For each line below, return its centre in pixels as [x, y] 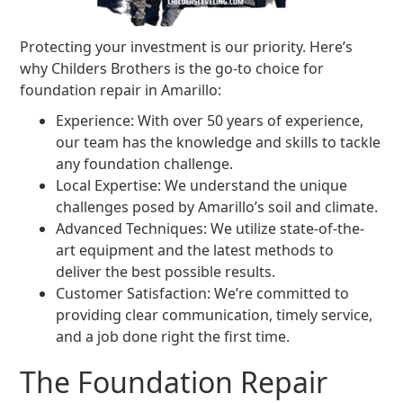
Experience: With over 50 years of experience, [210, 121]
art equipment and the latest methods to [195, 251]
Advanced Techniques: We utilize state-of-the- [210, 229]
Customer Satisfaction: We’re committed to [203, 294]
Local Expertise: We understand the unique [202, 186]
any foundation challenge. [145, 164]
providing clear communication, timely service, [215, 315]
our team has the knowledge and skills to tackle [219, 143]
